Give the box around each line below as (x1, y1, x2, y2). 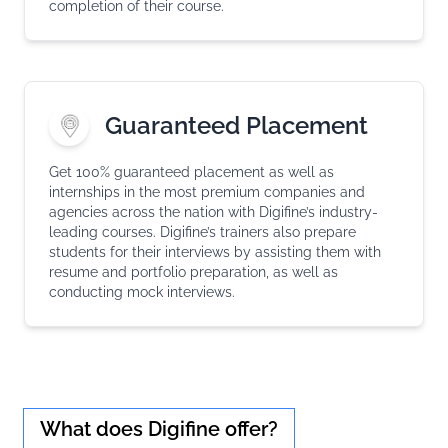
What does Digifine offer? (40, 417, 278, 442)
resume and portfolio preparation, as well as (49, 264, 338, 281)
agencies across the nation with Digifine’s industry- (49, 204, 378, 221)
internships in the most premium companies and (49, 184, 365, 201)
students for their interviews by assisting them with (49, 244, 381, 261)
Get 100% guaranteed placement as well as (49, 164, 334, 181)
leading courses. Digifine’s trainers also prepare (49, 224, 356, 241)
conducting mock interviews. (49, 284, 235, 301)
